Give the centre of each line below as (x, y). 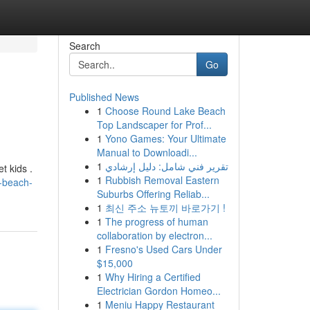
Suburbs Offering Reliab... (153, 194)
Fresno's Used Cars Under (163, 249)
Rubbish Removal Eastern (162, 180)
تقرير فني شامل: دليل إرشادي (166, 166)
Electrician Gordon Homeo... (158, 291)
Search (84, 46)
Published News (104, 97)
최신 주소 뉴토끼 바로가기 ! (165, 208)
